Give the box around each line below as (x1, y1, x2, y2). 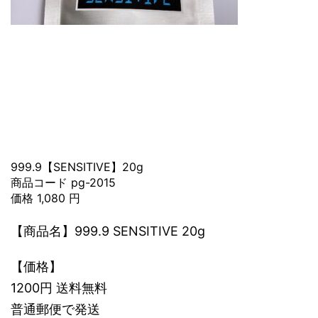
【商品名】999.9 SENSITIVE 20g (11, 224, 205, 238)
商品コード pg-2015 (11, 175, 116, 190)
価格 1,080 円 (11, 191, 80, 205)
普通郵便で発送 (11, 302, 100, 317)
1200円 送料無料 (11, 280, 107, 295)
